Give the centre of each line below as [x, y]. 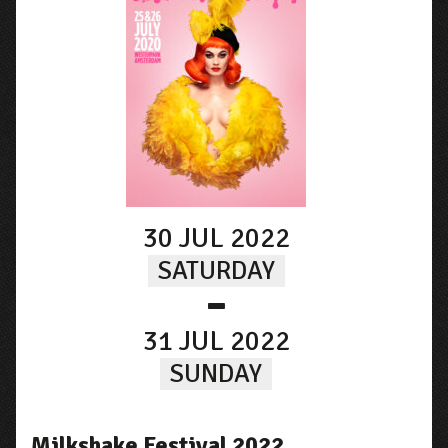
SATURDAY [216, 271]
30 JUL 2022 [216, 238]
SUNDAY [216, 374]
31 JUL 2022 [216, 341]
